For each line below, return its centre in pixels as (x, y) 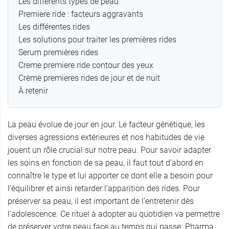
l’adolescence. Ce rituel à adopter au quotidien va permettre (114, 214)
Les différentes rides (54, 27)
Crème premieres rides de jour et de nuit (89, 78)
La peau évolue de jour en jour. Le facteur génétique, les (106, 125)
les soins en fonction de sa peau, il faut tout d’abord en (106, 163)
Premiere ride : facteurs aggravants (82, 14)
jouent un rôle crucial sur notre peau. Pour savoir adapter (109, 150)
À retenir (34, 91)
